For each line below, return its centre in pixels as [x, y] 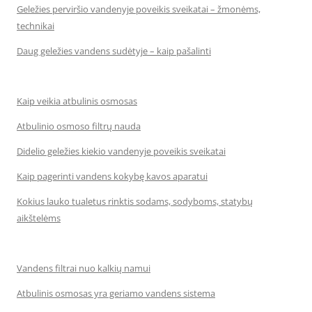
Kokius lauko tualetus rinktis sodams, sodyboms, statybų [135, 201]
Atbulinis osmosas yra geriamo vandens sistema [116, 293]
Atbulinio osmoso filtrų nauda [79, 126]
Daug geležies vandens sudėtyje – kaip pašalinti [114, 51]
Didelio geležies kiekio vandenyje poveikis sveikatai [121, 151]
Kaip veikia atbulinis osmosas [77, 101]
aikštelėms [39, 218]
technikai [36, 26]
